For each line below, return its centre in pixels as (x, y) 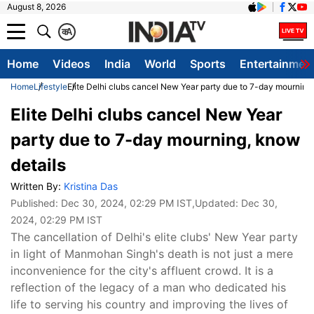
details (38, 165)
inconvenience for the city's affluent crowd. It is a (142, 271)
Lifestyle (50, 87)
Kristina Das (91, 186)
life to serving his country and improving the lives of (149, 304)
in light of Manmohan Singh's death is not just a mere (152, 254)
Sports (208, 64)
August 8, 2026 (36, 7)
